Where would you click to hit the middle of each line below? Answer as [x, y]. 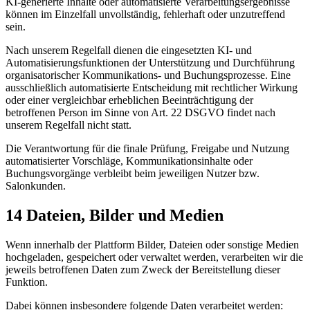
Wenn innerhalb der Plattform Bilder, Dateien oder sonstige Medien [152, 245]
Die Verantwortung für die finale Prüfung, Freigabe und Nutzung [147, 149]
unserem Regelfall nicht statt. [69, 125]
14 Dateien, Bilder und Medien [115, 216]
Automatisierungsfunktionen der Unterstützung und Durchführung [150, 63]
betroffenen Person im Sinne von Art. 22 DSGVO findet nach [140, 113]
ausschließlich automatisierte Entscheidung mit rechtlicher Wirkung [152, 88]
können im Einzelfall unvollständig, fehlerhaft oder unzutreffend [145, 15]
